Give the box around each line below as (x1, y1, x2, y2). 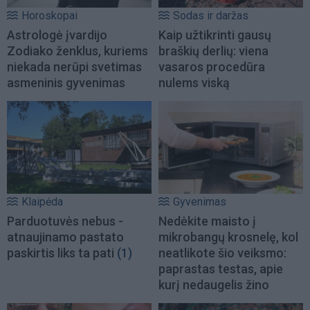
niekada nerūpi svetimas (7, 60, 142, 75)
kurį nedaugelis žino (158, 277, 269, 293)
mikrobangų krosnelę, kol (158, 230, 298, 245)
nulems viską (158, 75, 230, 91)
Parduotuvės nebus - (7, 214, 123, 229)
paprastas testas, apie (158, 262, 283, 277)
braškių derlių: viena (158, 44, 268, 59)
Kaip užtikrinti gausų (158, 28, 271, 43)
